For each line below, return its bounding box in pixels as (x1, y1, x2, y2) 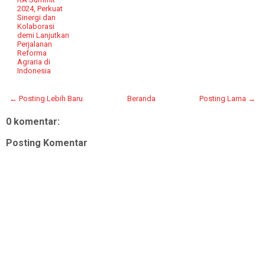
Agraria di (17, 57, 51, 66)
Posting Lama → (199, 93, 256, 103)
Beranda (127, 93, 156, 103)
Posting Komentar (6, 137, 88, 148)
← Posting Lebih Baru (9, 93, 83, 103)
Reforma (17, 48, 47, 57)
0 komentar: (6, 115, 60, 127)
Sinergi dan (17, 12, 56, 22)
